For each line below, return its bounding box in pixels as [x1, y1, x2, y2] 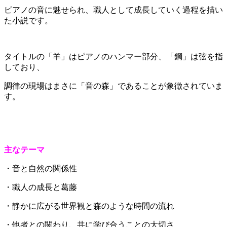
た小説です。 [4, 16, 53, 25]
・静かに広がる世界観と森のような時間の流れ [4, 202, 174, 211]
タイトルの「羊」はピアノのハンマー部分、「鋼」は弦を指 [4, 52, 223, 61]
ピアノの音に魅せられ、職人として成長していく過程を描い [4, 6, 223, 15]
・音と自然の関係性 [4, 164, 77, 173]
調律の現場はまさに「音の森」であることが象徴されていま [4, 82, 223, 91]
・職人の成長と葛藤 [4, 183, 77, 192]
